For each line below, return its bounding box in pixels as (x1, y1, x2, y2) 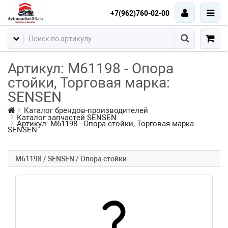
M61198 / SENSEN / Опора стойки (15, 155, 127, 163)
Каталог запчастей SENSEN (17, 113, 117, 122)
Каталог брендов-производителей (24, 106, 148, 115)
